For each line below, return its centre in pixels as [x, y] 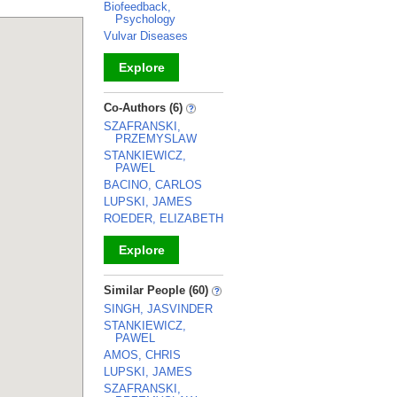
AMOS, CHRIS [142, 355]
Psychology [145, 19]
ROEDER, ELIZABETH [163, 218]
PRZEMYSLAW [156, 139]
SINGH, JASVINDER [158, 309]
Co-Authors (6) [145, 108]
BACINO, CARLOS [153, 185]
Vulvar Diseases [146, 36]
